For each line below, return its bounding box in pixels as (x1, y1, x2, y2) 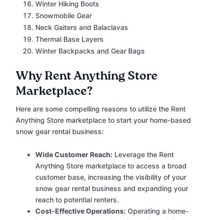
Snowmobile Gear (35, 11, 92, 20)
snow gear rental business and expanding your (35, 184, 188, 193)
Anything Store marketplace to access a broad (35, 162, 187, 170)
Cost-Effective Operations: (35, 207, 126, 216)
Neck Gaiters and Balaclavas (35, 23, 128, 32)
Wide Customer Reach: (35, 150, 112, 159)
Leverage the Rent (112, 150, 174, 159)
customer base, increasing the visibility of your (35, 173, 186, 182)
